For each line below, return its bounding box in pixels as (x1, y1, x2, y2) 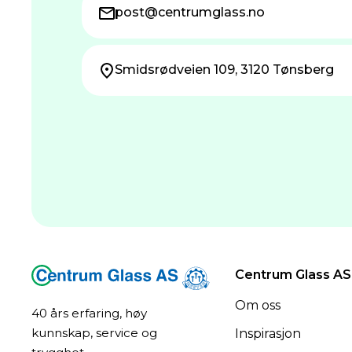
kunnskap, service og (31, 324, 157, 340)
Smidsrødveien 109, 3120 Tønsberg (115, 61, 335, 77)
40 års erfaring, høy (31, 305, 147, 321)
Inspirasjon (235, 325, 302, 341)
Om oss (235, 298, 281, 313)
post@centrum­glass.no (115, 5, 266, 20)
